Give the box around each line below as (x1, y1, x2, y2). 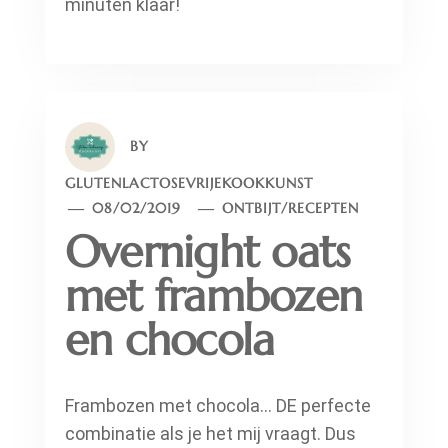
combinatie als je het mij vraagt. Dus (65, 423, 356, 445)
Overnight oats (65, 224, 351, 280)
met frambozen (65, 268, 363, 324)
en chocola (65, 312, 275, 368)
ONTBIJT (222, 199, 282, 218)
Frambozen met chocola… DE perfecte (65, 395, 371, 417)
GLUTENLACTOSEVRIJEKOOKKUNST (65, 174, 313, 193)
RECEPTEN (288, 199, 360, 218)
